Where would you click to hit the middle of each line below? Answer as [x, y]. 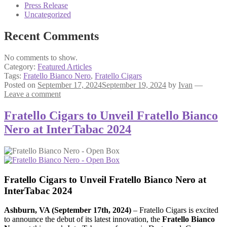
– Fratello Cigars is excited [175, 210]
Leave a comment [32, 94]
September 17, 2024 [70, 85]
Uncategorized [48, 15]
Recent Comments [51, 36]
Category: [21, 67]
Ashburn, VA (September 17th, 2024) [68, 210]
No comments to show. [41, 58]
